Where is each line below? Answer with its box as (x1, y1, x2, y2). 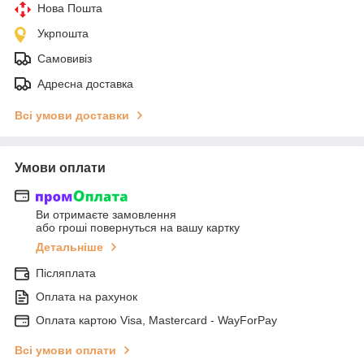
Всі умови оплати (15, 344, 116, 357)
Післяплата (36, 266, 96, 280)
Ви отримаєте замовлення (36, 208, 176, 222)
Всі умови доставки (15, 108, 129, 122)
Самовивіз (37, 51, 92, 65)
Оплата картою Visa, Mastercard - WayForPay (36, 314, 277, 327)
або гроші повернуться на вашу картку (36, 221, 240, 235)
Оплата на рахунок (36, 290, 137, 304)
